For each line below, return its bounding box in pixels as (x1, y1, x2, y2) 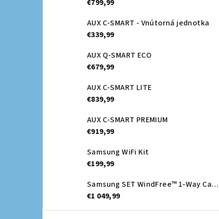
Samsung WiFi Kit (87, 147, 149, 158)
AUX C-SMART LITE (87, 82, 152, 93)
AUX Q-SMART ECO (87, 50, 152, 61)
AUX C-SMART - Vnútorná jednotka (87, 18, 210, 29)
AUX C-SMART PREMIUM (87, 114, 168, 126)
